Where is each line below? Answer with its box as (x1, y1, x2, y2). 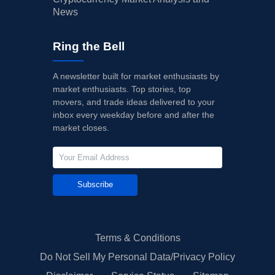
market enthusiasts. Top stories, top (53, 83, 191, 94)
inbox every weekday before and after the (53, 109, 214, 120)
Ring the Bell (53, 39, 125, 53)
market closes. (53, 122, 109, 133)
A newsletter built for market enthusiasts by (53, 71, 219, 81)
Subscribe (77, 180, 113, 190)
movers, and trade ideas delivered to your (53, 96, 215, 107)
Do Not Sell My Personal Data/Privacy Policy (40, 251, 235, 262)
